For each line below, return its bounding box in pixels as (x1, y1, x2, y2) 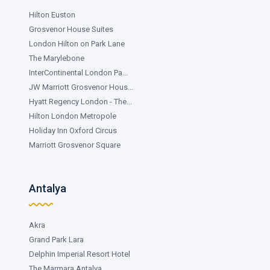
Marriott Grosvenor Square (29, 140, 121, 149)
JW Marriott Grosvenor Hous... (29, 82, 133, 92)
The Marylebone (29, 53, 84, 63)
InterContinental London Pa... (29, 67, 128, 77)
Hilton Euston (29, 10, 75, 19)
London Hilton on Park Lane (29, 39, 125, 48)
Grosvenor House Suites (29, 24, 113, 34)
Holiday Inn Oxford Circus (29, 125, 117, 135)
